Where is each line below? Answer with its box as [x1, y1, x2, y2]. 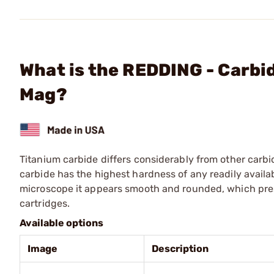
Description [152, 242, 209, 254]
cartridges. [20, 197, 70, 209]
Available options [20, 217, 103, 229]
